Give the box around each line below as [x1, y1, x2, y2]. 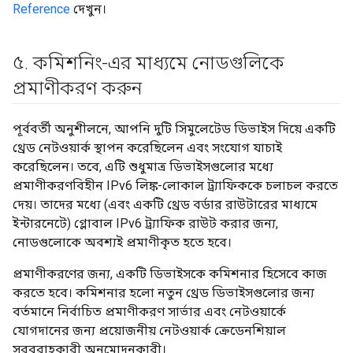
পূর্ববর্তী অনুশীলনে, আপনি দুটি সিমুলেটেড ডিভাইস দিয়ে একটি [13, 121, 336, 137]
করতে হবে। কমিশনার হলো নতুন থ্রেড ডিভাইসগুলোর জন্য [13, 285, 314, 301]
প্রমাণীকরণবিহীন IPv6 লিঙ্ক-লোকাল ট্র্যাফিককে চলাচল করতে [13, 178, 338, 194]
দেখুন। [70, 2, 106, 17]
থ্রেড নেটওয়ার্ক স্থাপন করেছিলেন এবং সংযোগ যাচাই [13, 140, 282, 156]
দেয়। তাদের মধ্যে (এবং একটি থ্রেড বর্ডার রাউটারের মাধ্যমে [13, 197, 318, 213]
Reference [13, 2, 70, 17]
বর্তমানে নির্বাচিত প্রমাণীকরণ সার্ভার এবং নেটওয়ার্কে [13, 304, 286, 320]
